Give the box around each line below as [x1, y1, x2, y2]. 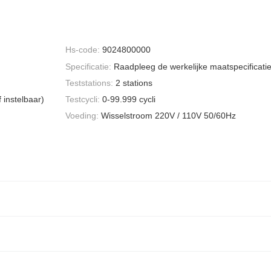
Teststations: [65, 77, 113, 88]
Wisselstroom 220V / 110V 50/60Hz [101, 111, 236, 121]
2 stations [116, 77, 152, 88]
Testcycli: [65, 94, 100, 105]
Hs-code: [65, 45, 100, 55]
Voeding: [65, 111, 99, 121]
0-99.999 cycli [102, 94, 155, 105]
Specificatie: [65, 61, 111, 71]
